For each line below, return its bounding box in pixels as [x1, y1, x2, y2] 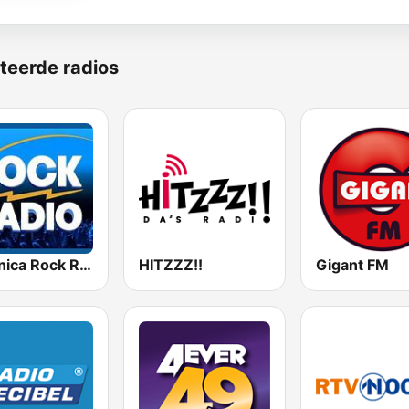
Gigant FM [315, 256, 389, 275]
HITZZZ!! [139, 256, 204, 275]
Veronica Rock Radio [79, 256, 91, 275]
